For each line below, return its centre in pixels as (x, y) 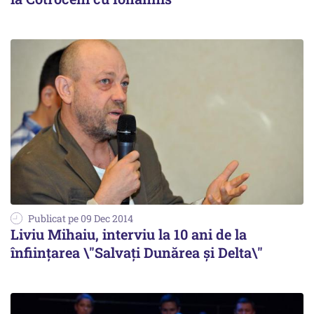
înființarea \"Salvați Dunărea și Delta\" (137, 252)
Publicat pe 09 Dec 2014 (81, 218)
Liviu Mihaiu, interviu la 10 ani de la (129, 234)
